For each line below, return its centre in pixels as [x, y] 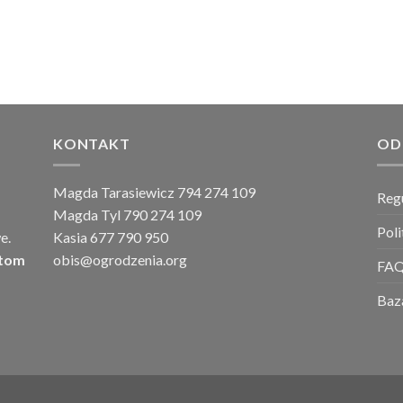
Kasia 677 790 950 [110, 237]
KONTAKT [91, 143]
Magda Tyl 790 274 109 [127, 215]
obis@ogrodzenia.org [120, 260]
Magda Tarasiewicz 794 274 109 [154, 193]
